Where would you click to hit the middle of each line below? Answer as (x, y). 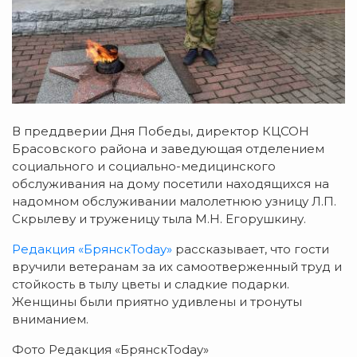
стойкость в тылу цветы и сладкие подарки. (151, 284)
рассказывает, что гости (251, 249)
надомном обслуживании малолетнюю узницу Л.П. (174, 202)
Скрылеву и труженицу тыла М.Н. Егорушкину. (159, 219)
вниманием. (50, 320)
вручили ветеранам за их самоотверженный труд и (177, 267)
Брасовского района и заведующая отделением (168, 149)
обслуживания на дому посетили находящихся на (171, 184)
